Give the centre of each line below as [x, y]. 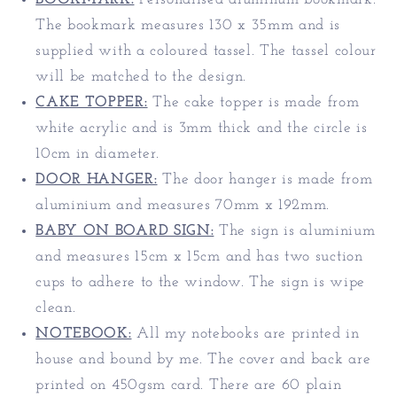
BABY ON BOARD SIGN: [125, 231]
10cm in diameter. [100, 154]
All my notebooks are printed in [248, 334]
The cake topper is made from [256, 103]
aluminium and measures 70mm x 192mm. [185, 206]
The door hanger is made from [268, 180]
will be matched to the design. [144, 77]
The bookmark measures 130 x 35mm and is [188, 26]
